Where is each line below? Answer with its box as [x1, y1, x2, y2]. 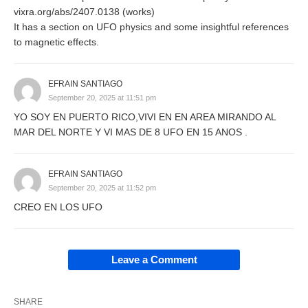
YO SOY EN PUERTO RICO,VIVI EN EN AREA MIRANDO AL [14, 111, 276, 122]
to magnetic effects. [14, 36, 99, 47]
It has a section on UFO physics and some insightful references [14, 21, 289, 32]
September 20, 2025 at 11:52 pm [48, 183, 156, 192]
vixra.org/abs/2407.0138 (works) [14, 5, 155, 17]
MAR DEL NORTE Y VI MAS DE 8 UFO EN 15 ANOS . [14, 126, 247, 137]
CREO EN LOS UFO [14, 201, 102, 212]
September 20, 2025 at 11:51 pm [48, 93, 156, 102]
